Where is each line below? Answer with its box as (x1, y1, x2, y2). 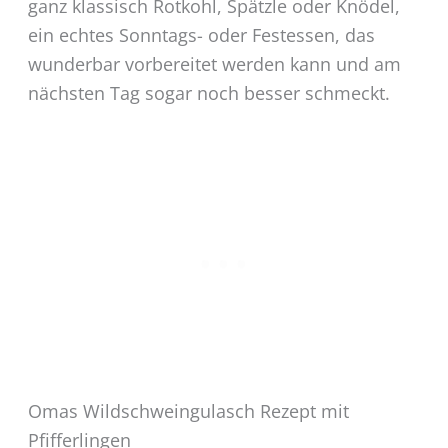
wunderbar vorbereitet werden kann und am (27, 52, 401, 77)
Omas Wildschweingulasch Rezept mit (27, 399, 349, 424)
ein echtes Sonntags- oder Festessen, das (27, 23, 375, 48)
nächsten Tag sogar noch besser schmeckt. (27, 81, 390, 106)
